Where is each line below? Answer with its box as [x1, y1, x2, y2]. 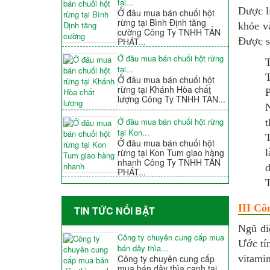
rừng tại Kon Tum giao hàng [117, 146, 224, 159]
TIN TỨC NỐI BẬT [74, 204, 155, 218]
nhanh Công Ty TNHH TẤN [117, 156, 221, 169]
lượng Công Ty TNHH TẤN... [117, 93, 225, 105]
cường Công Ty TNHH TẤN [117, 26, 221, 39]
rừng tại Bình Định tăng [117, 16, 206, 29]
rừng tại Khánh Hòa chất [117, 83, 211, 96]
